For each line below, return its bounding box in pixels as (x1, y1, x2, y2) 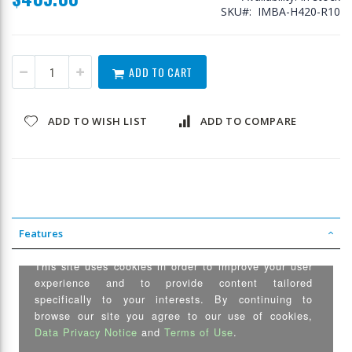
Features (19, 226, 63, 240)
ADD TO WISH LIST (47, 114, 148, 128)
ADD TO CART (129, 63, 193, 80)
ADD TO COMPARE (200, 114, 297, 128)
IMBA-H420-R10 (258, 4, 340, 19)
